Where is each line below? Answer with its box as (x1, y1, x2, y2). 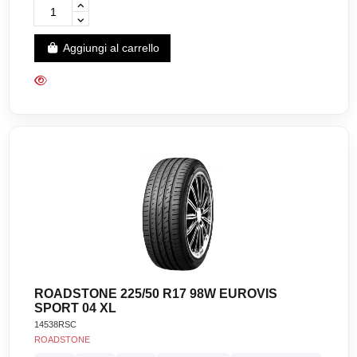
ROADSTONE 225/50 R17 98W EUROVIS (34, 286, 278, 300)
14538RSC (34, 320, 77, 330)
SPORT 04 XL (34, 300, 117, 315)
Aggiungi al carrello (62, 41, 159, 55)
